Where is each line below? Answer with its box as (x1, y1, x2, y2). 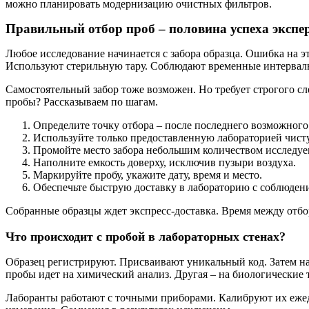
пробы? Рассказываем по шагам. (6, 96, 158, 108)
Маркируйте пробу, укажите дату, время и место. (33, 169, 262, 181)
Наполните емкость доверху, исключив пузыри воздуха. (33, 157, 296, 169)
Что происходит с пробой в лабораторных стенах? (6, 229, 286, 243)
